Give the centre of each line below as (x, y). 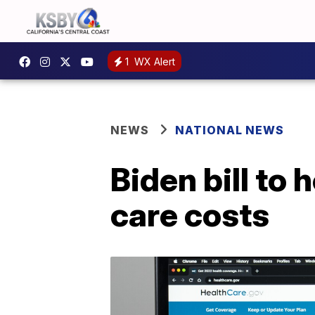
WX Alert (153, 61)
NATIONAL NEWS (230, 130)
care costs (190, 214)
